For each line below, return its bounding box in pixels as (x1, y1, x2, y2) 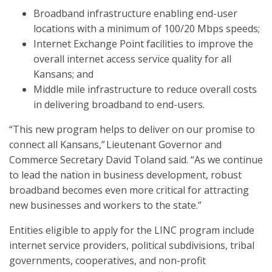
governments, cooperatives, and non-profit (9, 254, 206, 267)
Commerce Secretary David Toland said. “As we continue (9, 153, 263, 166)
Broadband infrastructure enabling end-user (33, 7, 237, 20)
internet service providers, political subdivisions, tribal (9, 239, 254, 252)
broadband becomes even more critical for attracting (9, 183, 249, 197)
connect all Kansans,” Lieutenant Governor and (9, 138, 222, 151)
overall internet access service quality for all (33, 52, 231, 66)
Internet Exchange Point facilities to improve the (33, 37, 253, 50)
